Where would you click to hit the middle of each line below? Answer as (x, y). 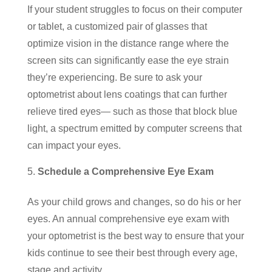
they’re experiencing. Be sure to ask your (114, 77)
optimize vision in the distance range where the (128, 43)
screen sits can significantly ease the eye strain (128, 60)
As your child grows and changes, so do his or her (134, 202)
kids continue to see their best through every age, (132, 253)
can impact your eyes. (74, 145)
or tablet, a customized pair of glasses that (117, 26)
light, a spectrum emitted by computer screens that (134, 128)
